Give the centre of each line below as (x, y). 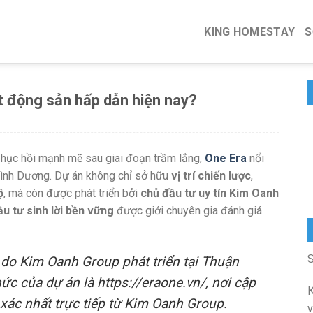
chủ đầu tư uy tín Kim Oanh (210, 193)
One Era (226, 158)
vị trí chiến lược (211, 176)
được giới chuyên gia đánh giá (188, 211)
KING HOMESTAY (250, 31)
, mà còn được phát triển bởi (72, 193)
